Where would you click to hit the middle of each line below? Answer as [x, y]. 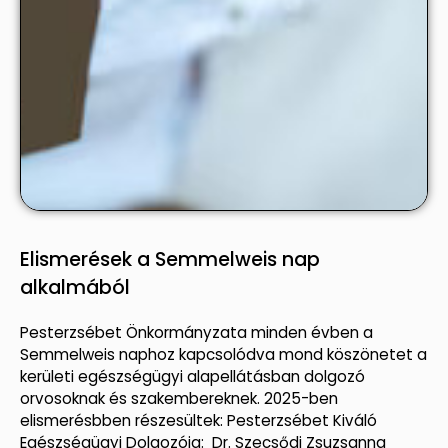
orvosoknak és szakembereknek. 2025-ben [179, 399]
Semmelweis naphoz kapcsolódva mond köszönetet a [223, 355]
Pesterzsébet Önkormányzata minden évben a [196, 333]
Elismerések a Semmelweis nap [170, 260]
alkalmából [75, 288]
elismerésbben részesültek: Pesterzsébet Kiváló [198, 421]
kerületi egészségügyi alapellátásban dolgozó [192, 377]
